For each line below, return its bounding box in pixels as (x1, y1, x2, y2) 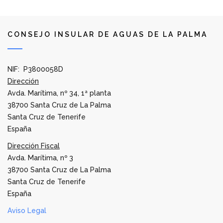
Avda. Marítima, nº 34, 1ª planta (7, 89, 111, 97)
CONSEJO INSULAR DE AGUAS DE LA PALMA (7, 30, 208, 38)
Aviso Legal (7, 206, 46, 215)
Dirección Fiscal (7, 141, 60, 150)
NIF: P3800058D (7, 65, 63, 73)
